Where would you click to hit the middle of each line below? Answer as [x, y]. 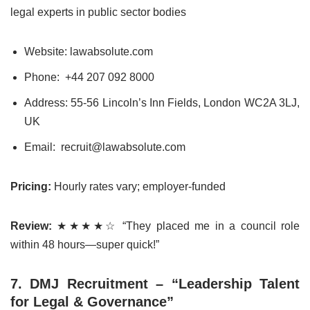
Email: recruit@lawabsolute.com [105, 147]
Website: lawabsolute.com [89, 52]
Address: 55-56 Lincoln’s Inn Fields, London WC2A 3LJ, [162, 103]
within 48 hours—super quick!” [85, 245]
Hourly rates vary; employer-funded [138, 187]
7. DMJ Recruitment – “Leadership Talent [155, 284]
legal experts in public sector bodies [98, 12]
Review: [31, 226]
